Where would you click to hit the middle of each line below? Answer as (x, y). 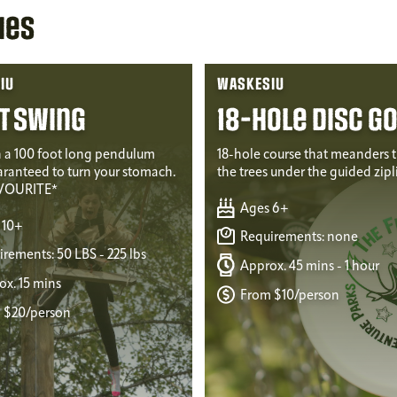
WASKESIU (251, 85)
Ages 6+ (264, 210)
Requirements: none (298, 237)
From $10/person (289, 296)
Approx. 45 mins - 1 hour (309, 266)
